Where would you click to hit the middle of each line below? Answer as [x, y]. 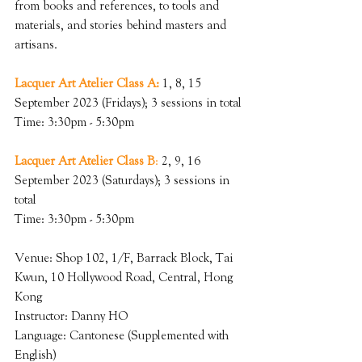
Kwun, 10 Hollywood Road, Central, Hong [125, 278]
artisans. [36, 45]
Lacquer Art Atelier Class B [85, 161]
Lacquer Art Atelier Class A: [87, 84]
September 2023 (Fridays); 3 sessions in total [128, 103]
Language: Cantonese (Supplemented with [123, 336]
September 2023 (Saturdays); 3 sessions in [124, 181]
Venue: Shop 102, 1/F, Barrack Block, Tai [125, 258]
